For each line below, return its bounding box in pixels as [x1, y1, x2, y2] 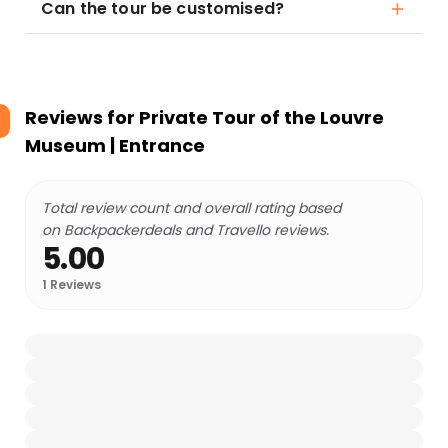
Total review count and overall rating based [42, 198, 341, 218]
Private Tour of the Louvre [139, 105, 384, 130]
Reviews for [25, 105, 139, 130]
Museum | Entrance [25, 133, 205, 158]
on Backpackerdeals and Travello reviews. [42, 220, 329, 240]
